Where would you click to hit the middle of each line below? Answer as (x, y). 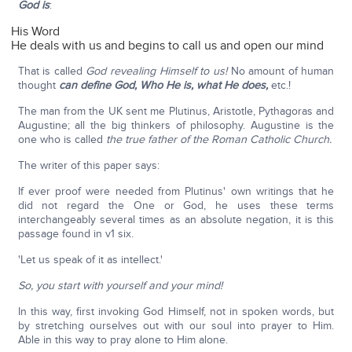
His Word (36, 32)
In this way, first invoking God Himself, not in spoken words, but (176, 312)
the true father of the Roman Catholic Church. (218, 140)
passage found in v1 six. (75, 234)
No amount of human (282, 71)
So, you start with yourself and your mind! (120, 286)
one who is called (62, 140)
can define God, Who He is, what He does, (163, 86)
